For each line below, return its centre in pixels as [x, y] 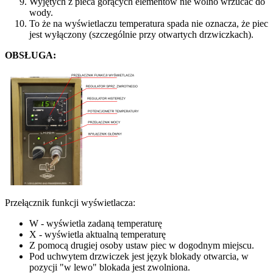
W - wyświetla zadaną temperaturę [96, 224]
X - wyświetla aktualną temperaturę [97, 235]
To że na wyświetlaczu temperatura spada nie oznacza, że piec [149, 23]
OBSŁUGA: [30, 55]
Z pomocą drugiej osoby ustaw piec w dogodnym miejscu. [142, 246]
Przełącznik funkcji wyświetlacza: [70, 203]
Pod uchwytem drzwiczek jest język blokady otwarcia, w [139, 257]
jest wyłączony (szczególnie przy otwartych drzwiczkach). [141, 34]
